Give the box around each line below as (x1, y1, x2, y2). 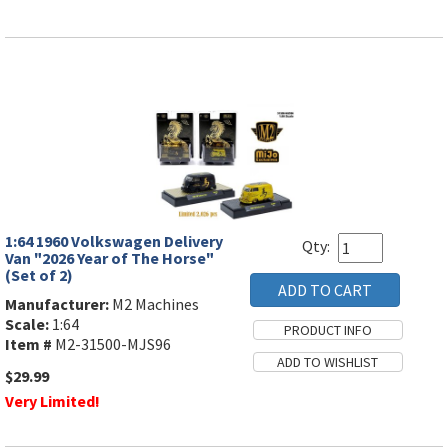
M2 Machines (109, 294, 199, 315)
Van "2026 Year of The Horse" (5, 248, 214, 269)
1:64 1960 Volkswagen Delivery (5, 231, 223, 252)
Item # (5, 334, 52, 355)
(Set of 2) (5, 265, 73, 286)
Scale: (5, 314, 49, 335)
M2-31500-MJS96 (52, 334, 171, 355)
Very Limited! (5, 391, 100, 412)
